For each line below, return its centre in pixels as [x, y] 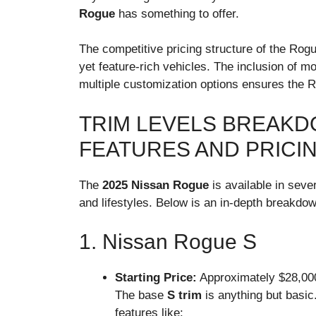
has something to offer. [177, 13]
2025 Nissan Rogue [156, 185]
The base [141, 296]
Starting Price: [156, 278]
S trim [184, 296]
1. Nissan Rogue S [168, 242]
